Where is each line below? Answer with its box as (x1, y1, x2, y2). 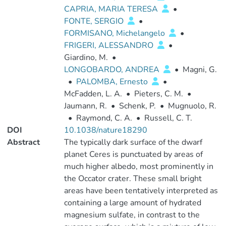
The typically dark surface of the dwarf (64, 137, 202, 148)
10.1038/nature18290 (64, 125, 147, 136)
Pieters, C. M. (134, 88, 183, 99)
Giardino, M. (64, 52, 108, 63)
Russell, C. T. (144, 112, 192, 124)
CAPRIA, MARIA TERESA (64, 4, 160, 15)
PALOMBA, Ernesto (76, 76, 150, 87)
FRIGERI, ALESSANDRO (64, 40, 155, 51)
